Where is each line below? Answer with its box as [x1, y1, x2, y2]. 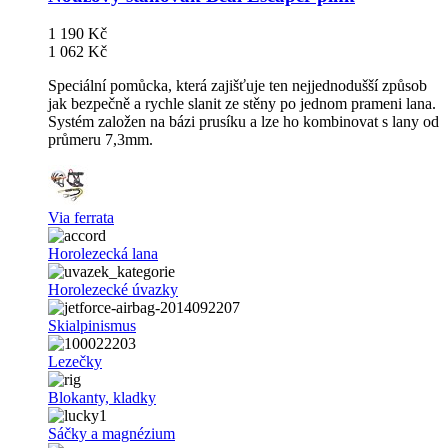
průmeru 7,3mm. [48, 131, 153, 149]
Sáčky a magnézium [48, 425, 175, 443]
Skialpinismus [48, 317, 136, 335]
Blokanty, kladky [48, 389, 156, 407]
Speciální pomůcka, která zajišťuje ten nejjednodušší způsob [48, 77, 427, 95]
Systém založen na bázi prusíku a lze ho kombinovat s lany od [48, 113, 439, 131]
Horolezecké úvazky [48, 281, 178, 299]
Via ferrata [48, 209, 114, 227]
